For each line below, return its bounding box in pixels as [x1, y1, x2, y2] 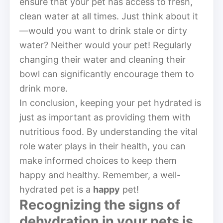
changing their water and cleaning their [19, 54, 186, 65]
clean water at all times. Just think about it [19, 10, 198, 21]
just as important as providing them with [19, 111, 191, 122]
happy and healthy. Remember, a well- [19, 169, 181, 180]
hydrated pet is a [19, 184, 93, 195]
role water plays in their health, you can [19, 140, 186, 151]
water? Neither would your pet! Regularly [19, 39, 192, 50]
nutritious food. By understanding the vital [19, 126, 198, 137]
